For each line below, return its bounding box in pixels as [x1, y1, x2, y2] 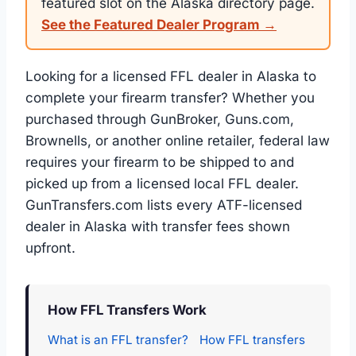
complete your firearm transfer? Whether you [25, 90, 315, 106]
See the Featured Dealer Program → [41, 17, 277, 33]
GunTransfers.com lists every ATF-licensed [25, 197, 302, 213]
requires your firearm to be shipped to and [25, 154, 294, 170]
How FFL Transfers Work [48, 302, 207, 318]
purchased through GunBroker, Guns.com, [25, 111, 294, 127]
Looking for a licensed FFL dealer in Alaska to [25, 68, 316, 84]
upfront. [25, 240, 75, 256]
